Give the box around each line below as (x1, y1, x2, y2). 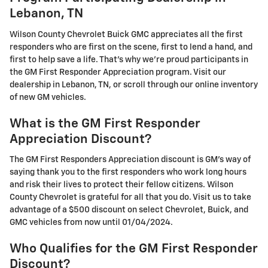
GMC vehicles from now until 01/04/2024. (10, 218, 173, 227)
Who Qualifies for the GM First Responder (10, 243, 258, 256)
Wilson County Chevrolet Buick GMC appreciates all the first (10, 30, 243, 39)
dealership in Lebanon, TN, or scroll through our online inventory (10, 80, 258, 89)
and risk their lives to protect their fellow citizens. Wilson (10, 181, 233, 190)
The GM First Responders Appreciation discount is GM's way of (10, 156, 251, 165)
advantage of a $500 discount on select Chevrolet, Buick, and (10, 206, 248, 215)
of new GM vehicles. (10, 93, 86, 102)
